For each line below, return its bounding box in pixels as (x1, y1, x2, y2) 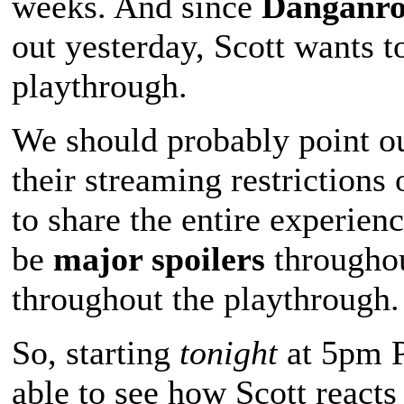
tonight (179, 334, 278, 372)
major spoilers (53, 240, 265, 278)
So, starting (12, 334, 179, 372)
